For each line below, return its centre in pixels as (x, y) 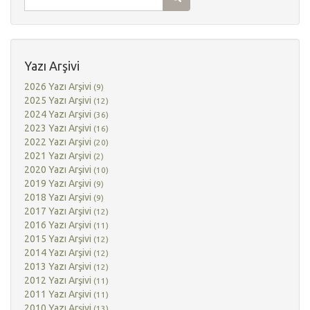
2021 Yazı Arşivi (59, 156)
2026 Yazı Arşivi (59, 86)
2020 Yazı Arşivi (59, 170)
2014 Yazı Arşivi (59, 253)
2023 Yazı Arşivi (59, 128)
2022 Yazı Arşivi (59, 142)
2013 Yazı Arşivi (59, 266)
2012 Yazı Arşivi (59, 280)
